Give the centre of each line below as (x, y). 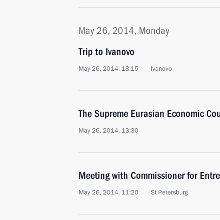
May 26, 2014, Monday (124, 30)
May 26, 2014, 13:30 (109, 131)
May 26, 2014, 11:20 (109, 192)
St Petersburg (169, 192)
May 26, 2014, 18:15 (109, 69)
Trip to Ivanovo (107, 52)
